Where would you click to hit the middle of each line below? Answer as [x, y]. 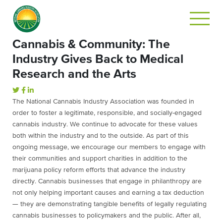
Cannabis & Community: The [91, 44]
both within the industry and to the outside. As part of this [101, 136]
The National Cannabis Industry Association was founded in [103, 102]
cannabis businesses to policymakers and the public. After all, [107, 216]
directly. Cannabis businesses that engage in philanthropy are [107, 181]
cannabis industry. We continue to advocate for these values [105, 124]
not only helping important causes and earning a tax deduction [108, 193]
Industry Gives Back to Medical [98, 59]
